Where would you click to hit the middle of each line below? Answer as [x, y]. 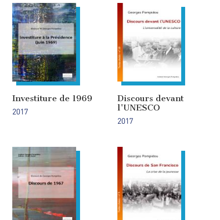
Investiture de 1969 [52, 98]
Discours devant [151, 98]
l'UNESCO [139, 108]
